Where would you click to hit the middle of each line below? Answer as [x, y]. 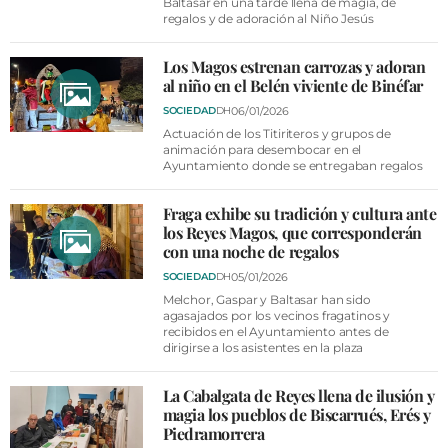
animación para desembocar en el [262, 149]
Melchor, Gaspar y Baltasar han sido [266, 299]
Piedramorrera [213, 433]
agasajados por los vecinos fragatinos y [276, 315]
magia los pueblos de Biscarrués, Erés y [296, 414]
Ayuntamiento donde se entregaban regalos [293, 165]
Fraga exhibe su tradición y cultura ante [299, 213]
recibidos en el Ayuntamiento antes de [275, 331]
